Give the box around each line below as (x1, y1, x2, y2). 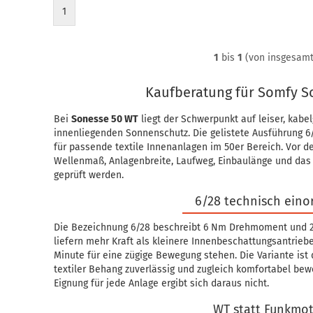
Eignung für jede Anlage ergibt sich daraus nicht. (54, 277, 270, 289)
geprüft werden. (54, 169, 124, 181)
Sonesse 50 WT (71, 113, 139, 125)
